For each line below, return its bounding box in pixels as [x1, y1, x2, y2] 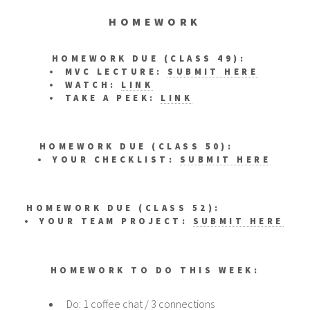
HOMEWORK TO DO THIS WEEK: [50, 264, 259, 275]
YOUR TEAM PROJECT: [39, 215, 193, 227]
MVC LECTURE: [64, 65, 168, 77]
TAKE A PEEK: [64, 91, 161, 103]
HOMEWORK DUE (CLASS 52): [26, 202, 221, 214]
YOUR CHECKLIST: [53, 154, 180, 165]
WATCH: [64, 78, 122, 90]
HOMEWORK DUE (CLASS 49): [51, 52, 246, 64]
